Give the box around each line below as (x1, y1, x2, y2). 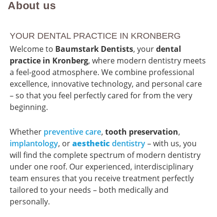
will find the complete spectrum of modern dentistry (10, 149, 201, 160)
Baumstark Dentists (55, 44, 133, 55)
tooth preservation (105, 126, 178, 137)
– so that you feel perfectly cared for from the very (10, 90, 192, 101)
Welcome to (10, 44, 55, 55)
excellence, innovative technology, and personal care (10, 78, 202, 90)
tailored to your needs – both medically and (10, 184, 169, 195)
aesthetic (72, 138, 110, 149)
